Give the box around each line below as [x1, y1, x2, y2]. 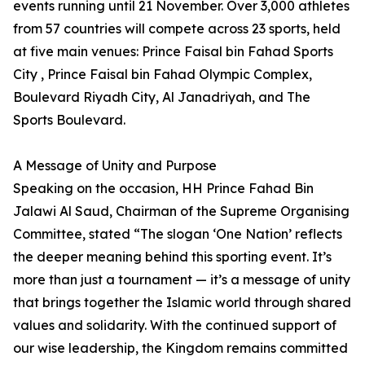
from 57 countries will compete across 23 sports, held [13, 20, 341, 37]
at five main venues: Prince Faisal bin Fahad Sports [13, 43, 333, 59]
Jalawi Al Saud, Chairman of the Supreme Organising [13, 203, 350, 219]
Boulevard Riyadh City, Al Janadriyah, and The [13, 89, 310, 105]
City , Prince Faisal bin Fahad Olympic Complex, [13, 66, 312, 82]
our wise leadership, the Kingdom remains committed [13, 340, 348, 356]
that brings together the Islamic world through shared [13, 294, 351, 310]
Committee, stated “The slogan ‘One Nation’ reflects [13, 226, 342, 242]
